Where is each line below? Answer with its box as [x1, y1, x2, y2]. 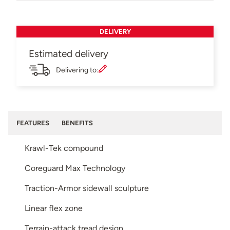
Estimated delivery [29, 47, 108, 60]
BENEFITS [62, 119, 93, 127]
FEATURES [16, 119, 49, 127]
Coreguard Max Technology [25, 163, 125, 173]
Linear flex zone [25, 203, 83, 213]
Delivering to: [56, 65, 99, 74]
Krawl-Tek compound [25, 143, 103, 153]
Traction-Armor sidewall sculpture [25, 183, 149, 193]
